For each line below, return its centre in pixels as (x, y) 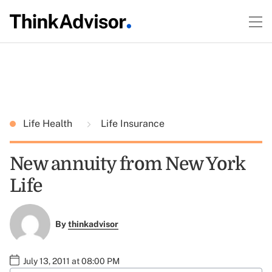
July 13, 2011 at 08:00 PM (71, 261)
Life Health (49, 124)
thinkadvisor (93, 224)
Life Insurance (131, 124)
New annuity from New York (128, 164)
